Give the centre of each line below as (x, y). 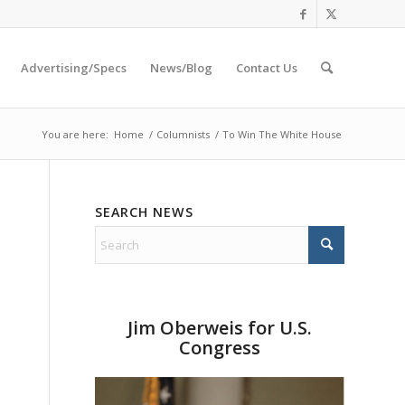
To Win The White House (282, 134)
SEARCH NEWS (145, 212)
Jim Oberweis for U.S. (220, 328)
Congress (220, 348)
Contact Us (267, 68)
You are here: (75, 134)
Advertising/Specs (74, 68)
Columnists (183, 134)
